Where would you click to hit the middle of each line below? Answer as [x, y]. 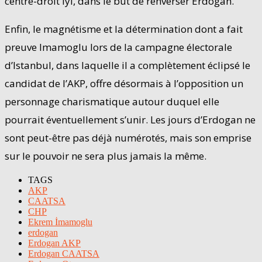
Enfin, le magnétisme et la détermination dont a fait [124, 29]
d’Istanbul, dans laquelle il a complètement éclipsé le [127, 65]
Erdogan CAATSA [64, 253]
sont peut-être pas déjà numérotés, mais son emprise [128, 137]
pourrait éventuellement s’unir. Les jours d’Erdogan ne [130, 119]
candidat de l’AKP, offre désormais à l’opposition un [124, 83]
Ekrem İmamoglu [60, 222]
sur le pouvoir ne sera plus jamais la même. [106, 156]
